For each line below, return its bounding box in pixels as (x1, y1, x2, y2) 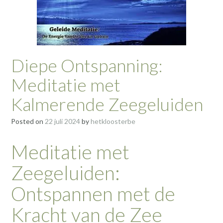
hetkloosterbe (91, 117, 135, 126)
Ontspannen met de (11, 182, 175, 205)
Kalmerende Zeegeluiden (11, 93, 203, 115)
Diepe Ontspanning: (11, 54, 163, 77)
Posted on (11, 117, 45, 126)
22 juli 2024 (45, 117, 80, 126)
